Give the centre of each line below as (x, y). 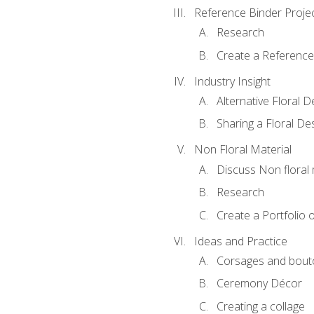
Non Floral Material (243, 150)
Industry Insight (232, 81)
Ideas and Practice (240, 241)
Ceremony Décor (259, 284)
